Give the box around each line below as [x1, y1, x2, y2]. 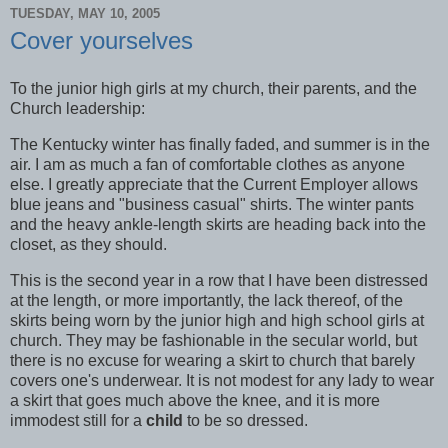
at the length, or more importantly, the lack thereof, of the [10, 291, 403, 309]
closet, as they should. [10, 235, 167, 253]
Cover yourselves [10, 27, 193, 55]
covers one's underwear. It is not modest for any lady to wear [10, 371, 434, 389]
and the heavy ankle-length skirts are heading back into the [10, 215, 426, 233]
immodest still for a [10, 411, 146, 429]
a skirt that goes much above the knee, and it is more [10, 391, 380, 409]
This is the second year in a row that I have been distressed [10, 271, 428, 289]
